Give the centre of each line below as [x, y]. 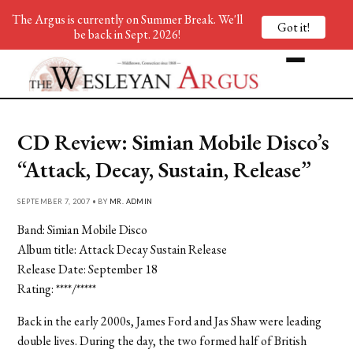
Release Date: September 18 [88, 269]
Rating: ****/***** [57, 288]
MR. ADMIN [131, 201]
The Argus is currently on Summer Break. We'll [127, 19]
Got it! [294, 27]
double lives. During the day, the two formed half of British [162, 340]
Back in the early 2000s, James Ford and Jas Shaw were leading [170, 321]
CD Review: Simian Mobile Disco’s [174, 141]
